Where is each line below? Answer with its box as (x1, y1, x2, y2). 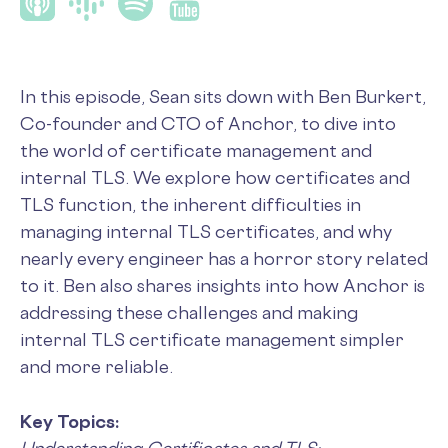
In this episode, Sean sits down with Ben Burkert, (20, 85, 426, 107)
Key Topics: (20, 410, 119, 432)
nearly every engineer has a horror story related (20, 247, 428, 269)
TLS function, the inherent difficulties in (20, 193, 361, 215)
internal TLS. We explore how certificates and (20, 166, 410, 188)
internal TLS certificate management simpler (20, 328, 404, 350)
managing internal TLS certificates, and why (20, 220, 392, 242)
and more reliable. (20, 355, 173, 377)
